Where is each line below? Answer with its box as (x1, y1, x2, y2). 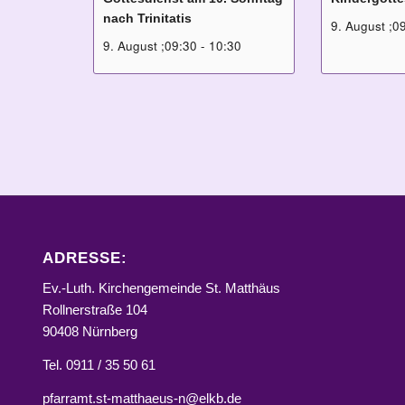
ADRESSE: (42, 250, 127, 267)
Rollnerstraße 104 (42, 302, 147, 318)
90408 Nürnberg (42, 324, 137, 340)
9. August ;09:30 (103, 37, 197, 55)
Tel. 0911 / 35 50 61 (42, 356, 155, 372)
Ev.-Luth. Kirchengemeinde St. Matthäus (42, 280, 280, 297)
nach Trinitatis (103, 11, 192, 26)
